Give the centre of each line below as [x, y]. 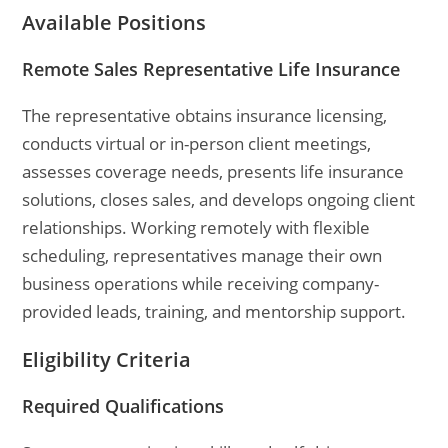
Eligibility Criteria [107, 359]
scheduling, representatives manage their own [202, 255]
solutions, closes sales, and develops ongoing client [219, 199]
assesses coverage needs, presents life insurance [213, 171]
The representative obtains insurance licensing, [205, 115]
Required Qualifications [123, 406]
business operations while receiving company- [201, 283]
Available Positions [114, 22]
